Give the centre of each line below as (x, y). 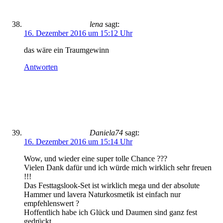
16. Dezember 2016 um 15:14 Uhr (78, 142)
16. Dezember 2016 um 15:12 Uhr (78, 33)
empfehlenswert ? (52, 203)
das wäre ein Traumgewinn (66, 50)
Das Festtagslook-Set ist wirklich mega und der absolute (112, 185)
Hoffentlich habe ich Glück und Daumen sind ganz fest (111, 212)
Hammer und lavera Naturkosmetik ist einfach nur (102, 194)
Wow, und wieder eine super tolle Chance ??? (96, 159)
